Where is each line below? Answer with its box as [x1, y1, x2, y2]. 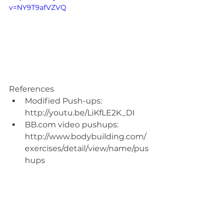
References [9, 84, 56, 94]
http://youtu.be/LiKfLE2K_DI [25, 108, 139, 117]
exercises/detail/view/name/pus [25, 143, 149, 153]
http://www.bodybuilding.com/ [25, 131, 146, 141]
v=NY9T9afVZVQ [9, 3, 66, 12]
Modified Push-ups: [25, 96, 104, 106]
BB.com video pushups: [25, 119, 120, 129]
